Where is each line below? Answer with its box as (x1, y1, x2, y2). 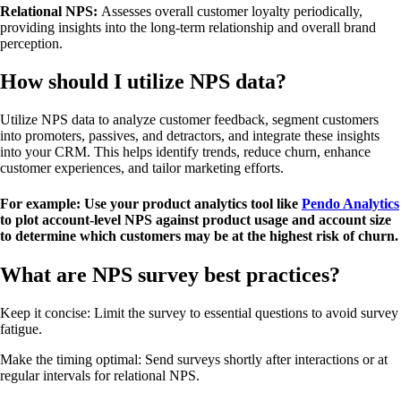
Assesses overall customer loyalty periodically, (101, 4, 363, 20)
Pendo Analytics (302, 195, 399, 211)
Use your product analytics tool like (81, 195, 302, 211)
